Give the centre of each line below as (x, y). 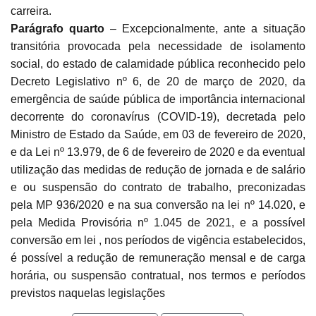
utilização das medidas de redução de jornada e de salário (158, 170)
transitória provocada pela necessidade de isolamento (158, 47)
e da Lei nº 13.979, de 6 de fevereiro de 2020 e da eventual (158, 152)
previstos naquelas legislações (88, 293)
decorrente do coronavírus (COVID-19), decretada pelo (158, 117)
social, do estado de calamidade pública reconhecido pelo (158, 64)
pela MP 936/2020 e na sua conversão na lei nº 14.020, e (158, 205)
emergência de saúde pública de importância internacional (158, 99)
